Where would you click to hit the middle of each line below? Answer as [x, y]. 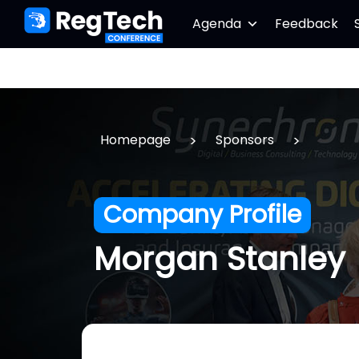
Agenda [217, 24]
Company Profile [202, 215]
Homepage [135, 140]
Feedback [307, 24]
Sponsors [245, 140]
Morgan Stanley [220, 258]
